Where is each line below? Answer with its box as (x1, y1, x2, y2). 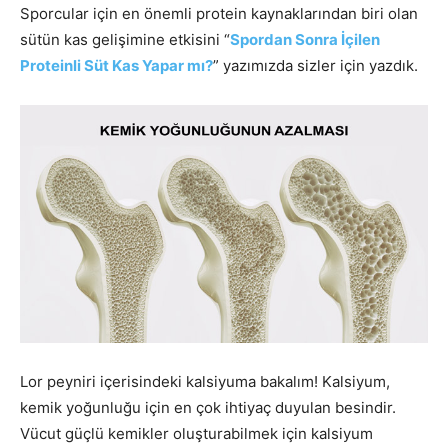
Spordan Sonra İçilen (230, 29, 380, 49)
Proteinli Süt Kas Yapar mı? (20, 55, 213, 75)
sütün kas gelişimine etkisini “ (20, 29, 230, 49)
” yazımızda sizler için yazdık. (213, 55, 418, 75)
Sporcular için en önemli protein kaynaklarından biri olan (20, 3, 418, 23)
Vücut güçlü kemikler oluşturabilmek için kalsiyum (20, 423, 373, 443)
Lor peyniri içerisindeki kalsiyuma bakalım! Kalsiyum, (20, 371, 390, 391)
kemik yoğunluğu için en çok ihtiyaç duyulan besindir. (20, 397, 396, 417)
